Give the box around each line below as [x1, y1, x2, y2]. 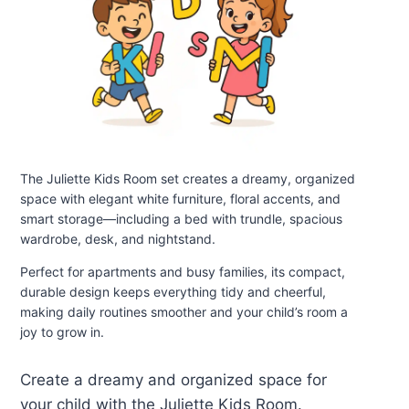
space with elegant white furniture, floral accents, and [20, 190, 341, 206]
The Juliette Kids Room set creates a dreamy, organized [20, 170, 355, 186]
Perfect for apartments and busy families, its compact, [20, 263, 345, 279]
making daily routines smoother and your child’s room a [20, 303, 348, 320]
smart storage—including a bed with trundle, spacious [20, 210, 342, 226]
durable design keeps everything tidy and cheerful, [20, 283, 326, 299]
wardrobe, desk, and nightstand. [20, 230, 215, 246]
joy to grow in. [20, 323, 104, 340]
